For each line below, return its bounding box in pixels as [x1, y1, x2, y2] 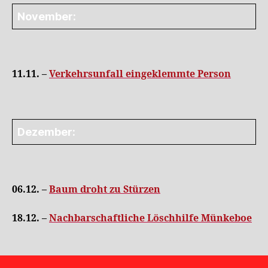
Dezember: [17, 125, 75, 138]
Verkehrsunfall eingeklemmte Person [49, 68, 231, 80]
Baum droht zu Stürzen [49, 184, 160, 196]
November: [17, 10, 76, 23]
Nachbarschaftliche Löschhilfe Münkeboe [49, 212, 252, 224]
